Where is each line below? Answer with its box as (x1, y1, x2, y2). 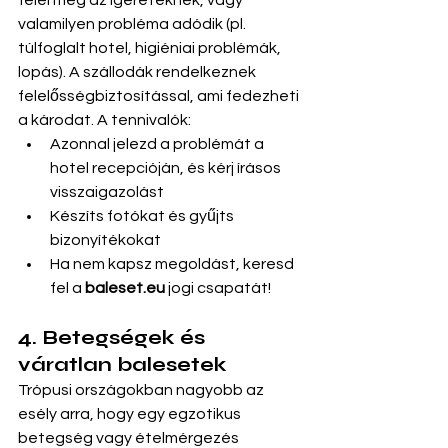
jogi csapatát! (165, 280, 271, 296)
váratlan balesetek (18, 352, 227, 377)
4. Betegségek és (18, 325, 210, 350)
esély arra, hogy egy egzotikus (18, 406, 244, 422)
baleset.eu (85, 280, 165, 296)
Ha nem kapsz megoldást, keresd (50, 256, 297, 272)
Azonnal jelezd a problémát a (50, 136, 267, 152)
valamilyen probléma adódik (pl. (18, 16, 249, 32)
